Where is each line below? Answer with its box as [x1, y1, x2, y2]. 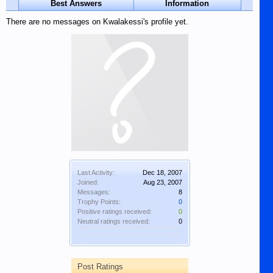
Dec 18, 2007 [142, 169, 182, 176]
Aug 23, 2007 [143, 179, 182, 186]
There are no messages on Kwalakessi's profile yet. [6, 17, 188, 26]
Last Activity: [77, 169, 115, 176]
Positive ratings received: [77, 208, 152, 215]
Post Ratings [77, 262, 123, 271]
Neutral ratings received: [77, 218, 150, 225]
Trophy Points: [77, 198, 121, 205]
